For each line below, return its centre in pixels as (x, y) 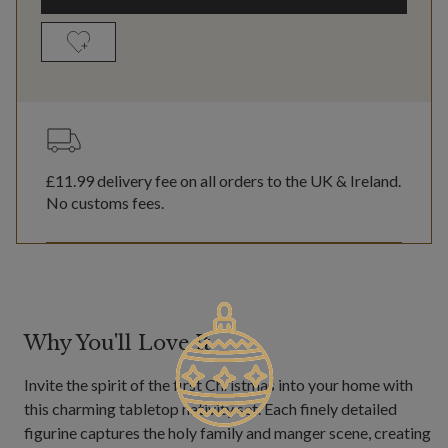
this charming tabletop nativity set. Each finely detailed (210, 408)
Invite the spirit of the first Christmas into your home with (218, 384)
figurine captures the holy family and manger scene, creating (227, 432)
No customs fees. (105, 202)
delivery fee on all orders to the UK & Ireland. (247, 180)
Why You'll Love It (117, 342)
